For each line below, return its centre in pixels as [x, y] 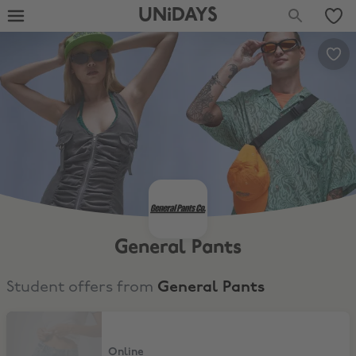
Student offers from [82, 288]
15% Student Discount [60, 318]
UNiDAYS [178, 15]
